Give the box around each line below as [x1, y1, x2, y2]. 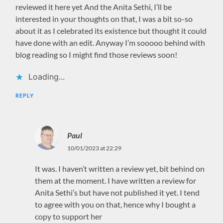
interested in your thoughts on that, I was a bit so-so [15, 13, 193, 23]
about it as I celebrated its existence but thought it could [15, 25, 207, 35]
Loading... [28, 71, 65, 82]
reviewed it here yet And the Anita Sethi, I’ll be [15, 1, 172, 11]
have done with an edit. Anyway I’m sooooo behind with [15, 37, 206, 47]
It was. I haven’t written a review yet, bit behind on [34, 163, 205, 173]
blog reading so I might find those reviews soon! [15, 49, 178, 59]
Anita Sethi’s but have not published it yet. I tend [34, 187, 200, 197]
